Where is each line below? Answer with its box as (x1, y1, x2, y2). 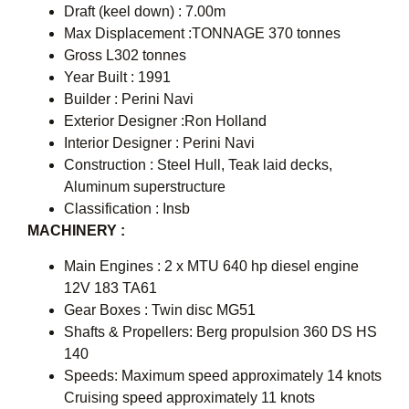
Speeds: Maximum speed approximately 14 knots (64, 367, 382, 383)
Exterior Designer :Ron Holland (64, 113, 267, 130)
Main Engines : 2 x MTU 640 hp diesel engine (64, 257, 359, 274)
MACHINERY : (27, 223, 125, 239)
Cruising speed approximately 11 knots (64, 389, 315, 405)
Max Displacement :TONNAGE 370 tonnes (64, 26, 341, 42)
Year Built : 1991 (64, 69, 171, 86)
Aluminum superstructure (64, 179, 225, 195)
